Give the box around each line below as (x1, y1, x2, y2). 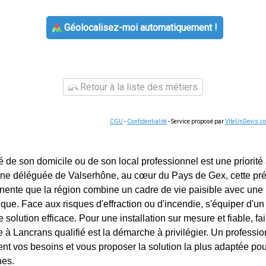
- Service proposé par (167, 118, 225, 125)
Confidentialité (127, 118, 167, 125)
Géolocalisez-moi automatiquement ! (61, 22, 217, 33)
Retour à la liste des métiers (78, 81, 198, 93)
